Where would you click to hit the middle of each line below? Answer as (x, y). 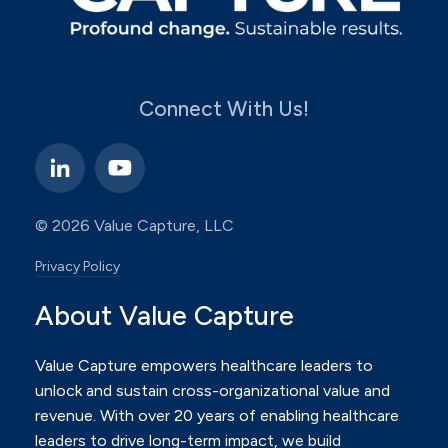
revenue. (67, 416)
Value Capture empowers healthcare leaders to (204, 366)
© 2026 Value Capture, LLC (134, 225)
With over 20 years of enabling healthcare (249, 416)
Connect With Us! (224, 108)
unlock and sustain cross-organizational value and (212, 391)
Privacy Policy (77, 267)
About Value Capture (164, 315)
